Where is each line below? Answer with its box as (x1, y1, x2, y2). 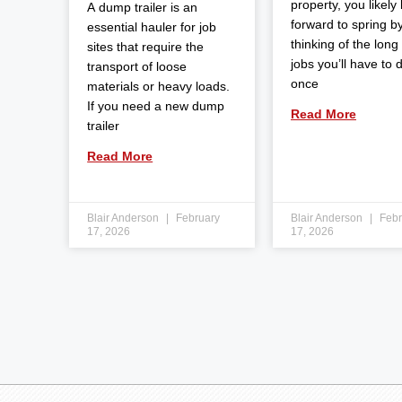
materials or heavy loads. (87, 78, 231, 93)
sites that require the (87, 39, 205, 54)
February (173, 211, 221, 224)
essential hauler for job (87, 19, 217, 34)
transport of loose (87, 58, 188, 74)
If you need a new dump (87, 98, 225, 113)
